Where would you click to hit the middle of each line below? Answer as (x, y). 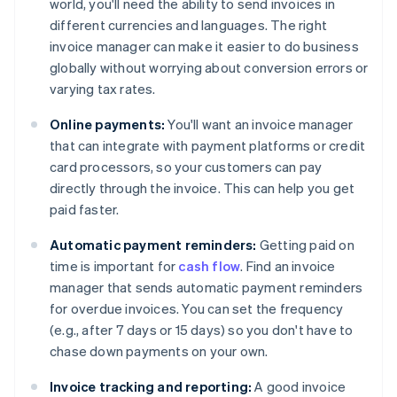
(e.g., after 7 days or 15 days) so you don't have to (202, 330)
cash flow (210, 266)
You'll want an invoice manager (259, 125)
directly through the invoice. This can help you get (202, 188)
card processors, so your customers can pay (186, 167)
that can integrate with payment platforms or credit (208, 146)
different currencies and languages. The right (189, 25)
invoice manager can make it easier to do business (204, 47)
